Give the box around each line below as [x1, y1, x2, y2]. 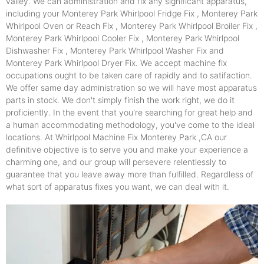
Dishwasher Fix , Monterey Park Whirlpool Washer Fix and [6, 45, 224, 55]
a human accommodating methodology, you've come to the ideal [6, 119, 255, 130]
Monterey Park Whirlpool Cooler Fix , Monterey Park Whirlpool [6, 32, 239, 43]
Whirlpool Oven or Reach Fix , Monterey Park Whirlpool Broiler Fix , [6, 20, 258, 31]
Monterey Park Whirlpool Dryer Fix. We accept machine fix [6, 57, 227, 68]
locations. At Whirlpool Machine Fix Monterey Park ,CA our [6, 131, 227, 142]
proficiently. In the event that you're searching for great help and [6, 107, 253, 117]
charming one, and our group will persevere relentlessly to [6, 156, 226, 167]
